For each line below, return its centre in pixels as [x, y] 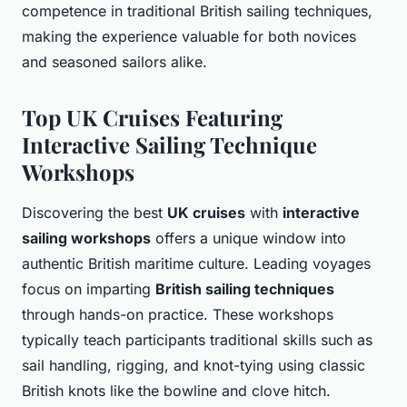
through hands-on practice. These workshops [178, 315]
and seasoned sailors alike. [114, 62]
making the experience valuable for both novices [189, 37]
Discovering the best [94, 213]
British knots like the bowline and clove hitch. [176, 391]
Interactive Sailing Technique [169, 145]
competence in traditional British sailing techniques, [197, 11]
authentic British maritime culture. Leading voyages [196, 264]
